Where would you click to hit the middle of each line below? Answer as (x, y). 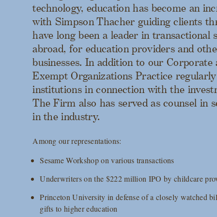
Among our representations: (77, 141)
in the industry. (66, 117)
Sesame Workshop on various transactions (107, 160)
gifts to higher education (79, 209)
